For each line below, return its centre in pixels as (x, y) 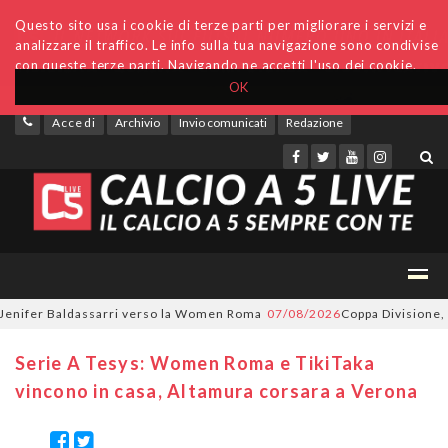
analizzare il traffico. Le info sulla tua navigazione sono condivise (227, 45)
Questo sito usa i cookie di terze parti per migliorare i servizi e (221, 25)
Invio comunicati (223, 122)
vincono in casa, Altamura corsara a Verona (217, 391)
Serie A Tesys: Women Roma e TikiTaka (195, 363)
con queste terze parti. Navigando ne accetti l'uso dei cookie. (216, 65)
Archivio (137, 122)
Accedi (74, 122)
